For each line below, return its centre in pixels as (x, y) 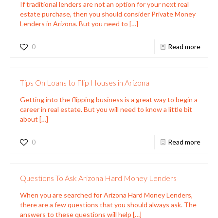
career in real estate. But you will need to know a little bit (106, 109)
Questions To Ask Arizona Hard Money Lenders (98, 178)
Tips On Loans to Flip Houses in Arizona (85, 82)
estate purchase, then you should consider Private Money (108, 14)
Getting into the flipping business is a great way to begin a (109, 99)
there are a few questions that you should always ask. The (108, 204)
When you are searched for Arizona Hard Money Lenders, (106, 195)
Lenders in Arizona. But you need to (74, 23)
